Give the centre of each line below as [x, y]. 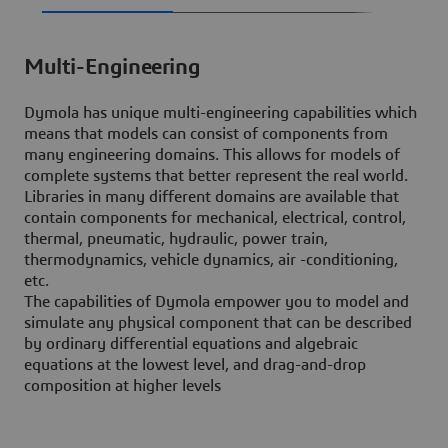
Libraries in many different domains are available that [211, 197]
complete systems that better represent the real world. [216, 176]
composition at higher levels [122, 386]
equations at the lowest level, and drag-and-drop [195, 365]
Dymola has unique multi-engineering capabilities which [220, 113]
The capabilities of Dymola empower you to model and [216, 302]
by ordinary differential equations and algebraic [191, 344]
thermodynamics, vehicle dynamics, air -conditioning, [211, 260]
